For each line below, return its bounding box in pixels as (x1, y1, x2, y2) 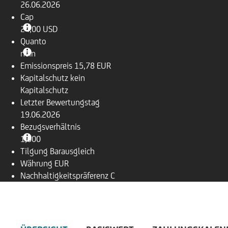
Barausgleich (50, 146, 95, 156)
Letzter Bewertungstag (20, 97, 100, 107)
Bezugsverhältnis (20, 122, 80, 132)
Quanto (20, 36, 46, 46)
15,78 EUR (74, 61, 111, 71)
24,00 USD (20, 24, 58, 34)
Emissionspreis (20, 61, 72, 71)
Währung (20, 158, 52, 168)
